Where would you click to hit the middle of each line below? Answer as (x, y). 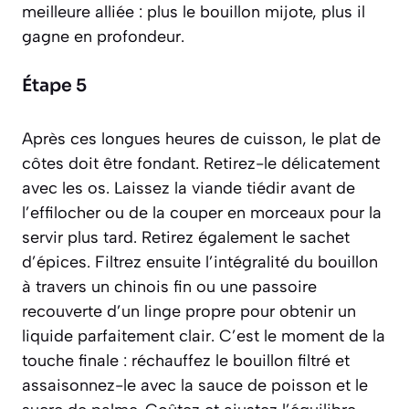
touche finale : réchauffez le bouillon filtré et (186, 360)
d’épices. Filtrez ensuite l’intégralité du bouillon (200, 262)
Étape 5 (54, 85)
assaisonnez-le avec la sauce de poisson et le (195, 385)
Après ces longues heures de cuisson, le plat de (201, 138)
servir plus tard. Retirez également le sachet (186, 237)
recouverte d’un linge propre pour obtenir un (189, 311)
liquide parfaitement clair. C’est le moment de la (204, 336)
